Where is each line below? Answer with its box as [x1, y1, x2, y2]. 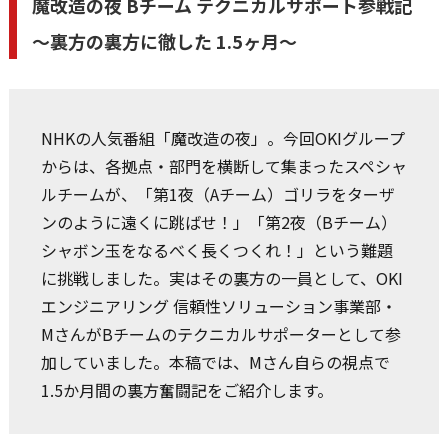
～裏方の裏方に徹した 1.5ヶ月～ [31, 28, 297, 55]
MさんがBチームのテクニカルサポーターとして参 [40, 322, 401, 347]
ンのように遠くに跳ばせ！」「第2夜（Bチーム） [40, 210, 397, 235]
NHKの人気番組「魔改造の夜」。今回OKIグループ [40, 126, 405, 151]
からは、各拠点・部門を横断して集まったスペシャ [40, 154, 407, 179]
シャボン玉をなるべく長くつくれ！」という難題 [40, 238, 393, 263]
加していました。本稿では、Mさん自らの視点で [40, 350, 390, 375]
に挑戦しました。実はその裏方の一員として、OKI [40, 266, 403, 291]
